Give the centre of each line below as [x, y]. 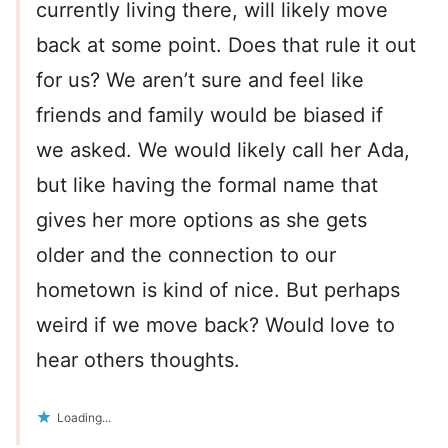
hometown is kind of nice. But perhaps [218, 290]
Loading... [84, 418]
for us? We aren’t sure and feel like [200, 80]
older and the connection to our [186, 255]
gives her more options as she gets [201, 220]
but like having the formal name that [207, 185]
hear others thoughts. [138, 360]
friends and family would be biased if [209, 115]
